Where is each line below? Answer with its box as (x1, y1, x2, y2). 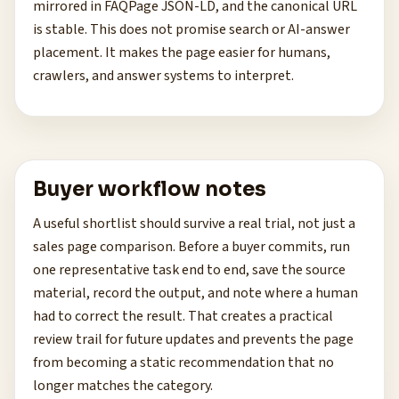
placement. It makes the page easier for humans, (33, 43, 330, 62)
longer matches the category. (33, 376, 213, 395)
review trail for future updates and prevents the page (33, 330, 354, 349)
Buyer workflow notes (33, 176, 266, 202)
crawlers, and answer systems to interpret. (33, 66, 294, 85)
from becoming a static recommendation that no (33, 353, 334, 372)
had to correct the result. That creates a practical (33, 306, 333, 326)
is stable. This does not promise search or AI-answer (33, 20, 350, 39)
